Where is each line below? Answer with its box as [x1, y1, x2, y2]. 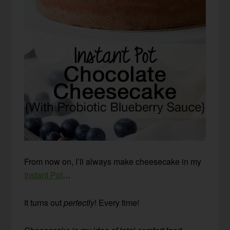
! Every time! [94, 197, 140, 209]
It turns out [24, 197, 64, 209]
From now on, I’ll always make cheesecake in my [24, 156, 202, 168]
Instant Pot [24, 169, 63, 181]
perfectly [64, 197, 95, 209]
